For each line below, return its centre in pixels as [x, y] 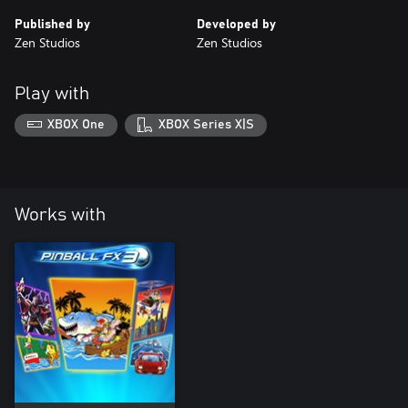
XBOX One [76, 125]
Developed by [236, 24]
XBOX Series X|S [206, 125]
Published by [52, 24]
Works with [60, 215]
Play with [52, 93]
